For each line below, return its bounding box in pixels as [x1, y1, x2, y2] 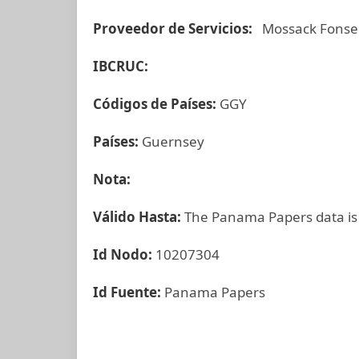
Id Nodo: [93, 245, 155, 264]
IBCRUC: [93, 57, 148, 75]
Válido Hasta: [93, 208, 184, 226]
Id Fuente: [93, 283, 164, 301]
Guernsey [142, 132, 204, 151]
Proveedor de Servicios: [93, 19, 259, 38]
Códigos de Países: [93, 95, 220, 113]
